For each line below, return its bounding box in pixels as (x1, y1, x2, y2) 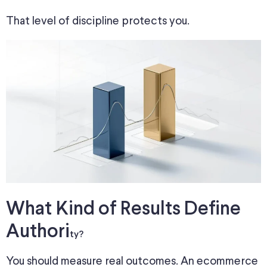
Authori (6, 223, 70, 241)
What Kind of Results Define (6, 200, 241, 219)
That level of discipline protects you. (6, 15, 190, 27)
